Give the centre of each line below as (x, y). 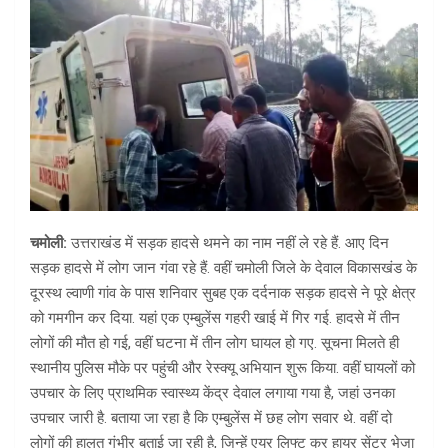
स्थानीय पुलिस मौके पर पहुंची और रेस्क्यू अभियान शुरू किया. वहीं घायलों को (222, 368)
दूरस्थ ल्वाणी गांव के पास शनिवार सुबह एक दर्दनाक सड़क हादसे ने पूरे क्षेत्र (223, 293)
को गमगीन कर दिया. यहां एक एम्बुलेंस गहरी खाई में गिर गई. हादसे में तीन (215, 318)
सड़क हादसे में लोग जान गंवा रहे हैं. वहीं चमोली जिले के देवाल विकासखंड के (223, 268)
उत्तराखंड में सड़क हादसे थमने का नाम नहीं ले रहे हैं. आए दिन (230, 243)
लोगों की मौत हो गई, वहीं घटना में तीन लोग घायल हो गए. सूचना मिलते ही (214, 343)
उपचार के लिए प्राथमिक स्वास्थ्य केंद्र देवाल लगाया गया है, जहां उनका (212, 393)
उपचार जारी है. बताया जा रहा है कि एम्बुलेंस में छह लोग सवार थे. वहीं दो (211, 418)
